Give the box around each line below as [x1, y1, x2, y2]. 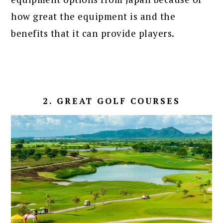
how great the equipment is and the [11, 10, 176, 23]
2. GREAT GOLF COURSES [43, 95, 180, 107]
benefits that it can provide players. [11, 27, 175, 40]
